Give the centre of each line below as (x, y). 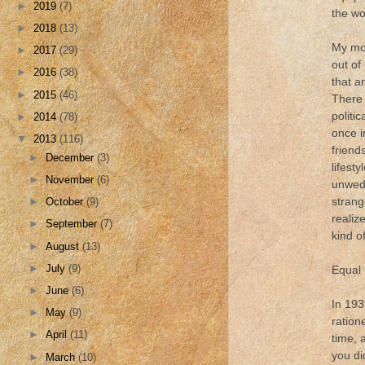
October (66, 202)
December (72, 157)
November (72, 179)
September (73, 224)
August (64, 246)
